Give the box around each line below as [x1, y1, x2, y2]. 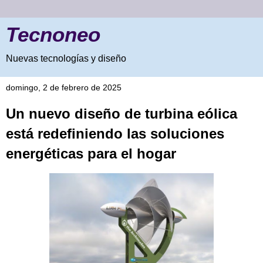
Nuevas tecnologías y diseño [6, 53, 126, 63]
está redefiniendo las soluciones [6, 126, 224, 141]
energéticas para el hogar [6, 146, 176, 161]
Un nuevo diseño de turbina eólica [6, 106, 237, 122]
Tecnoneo [6, 23, 100, 46]
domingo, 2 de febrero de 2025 [6, 83, 122, 92]
